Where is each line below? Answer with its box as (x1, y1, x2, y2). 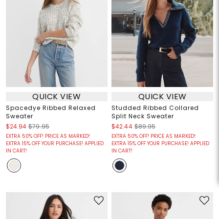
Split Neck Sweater (111, 112, 174, 121)
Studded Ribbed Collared (111, 104, 199, 112)
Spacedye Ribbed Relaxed (5, 104, 96, 112)
